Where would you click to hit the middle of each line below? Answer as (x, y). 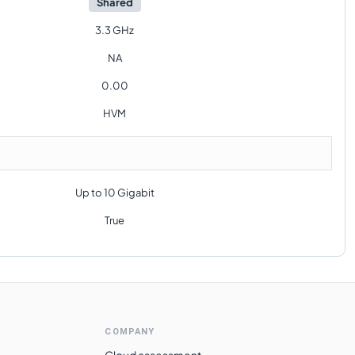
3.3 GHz (115, 30)
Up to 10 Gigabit (115, 193)
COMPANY (130, 332)
